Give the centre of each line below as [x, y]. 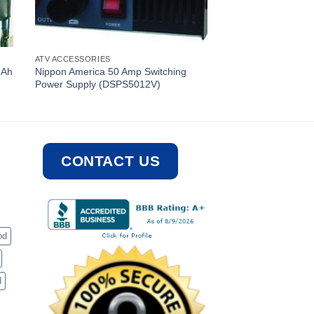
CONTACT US [110, 161]
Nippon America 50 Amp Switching [110, 71]
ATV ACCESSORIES [73, 59]
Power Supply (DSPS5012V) [97, 84]
